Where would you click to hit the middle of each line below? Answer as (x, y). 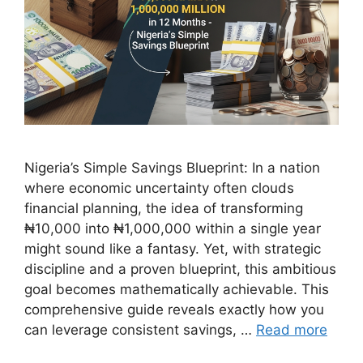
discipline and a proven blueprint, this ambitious (180, 269)
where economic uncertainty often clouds (159, 188)
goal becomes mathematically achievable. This (177, 289)
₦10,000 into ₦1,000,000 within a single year (173, 228)
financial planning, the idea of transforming (164, 208)
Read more (292, 329)
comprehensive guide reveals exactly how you (174, 309)
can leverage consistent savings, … (140, 329)
